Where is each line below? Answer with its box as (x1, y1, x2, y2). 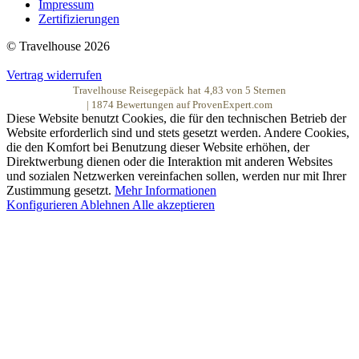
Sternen (251, 85, 286, 97)
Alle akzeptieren (132, 198, 215, 212)
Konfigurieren (6, 198, 80, 212)
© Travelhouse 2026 (6, 39, 110, 54)
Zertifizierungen (38, 12, 119, 26)
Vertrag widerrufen (6, 68, 102, 83)
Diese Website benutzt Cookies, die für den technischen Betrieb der (6, 111, 346, 126)
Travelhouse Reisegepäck (73, 85, 184, 97)
